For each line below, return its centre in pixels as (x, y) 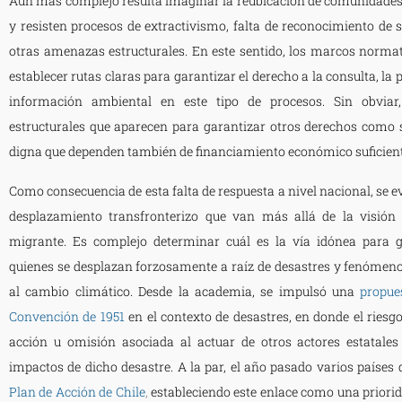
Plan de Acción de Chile (77, 391)
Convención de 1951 (67, 316)
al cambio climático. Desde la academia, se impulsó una (182, 291)
